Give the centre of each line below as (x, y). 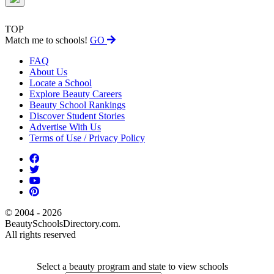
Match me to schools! (47, 40)
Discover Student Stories (77, 116)
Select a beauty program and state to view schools (132, 267)
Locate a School (61, 83)
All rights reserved (40, 235)
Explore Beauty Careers (76, 94)
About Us (48, 72)
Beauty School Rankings (77, 105)
